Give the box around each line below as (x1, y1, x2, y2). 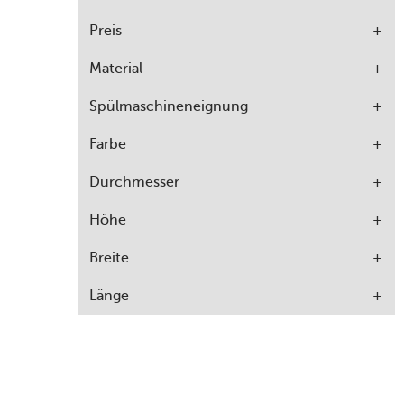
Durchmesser (89, 173, 179, 191)
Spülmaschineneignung (89, 97, 248, 115)
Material (89, 60, 142, 78)
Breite (89, 249, 129, 267)
